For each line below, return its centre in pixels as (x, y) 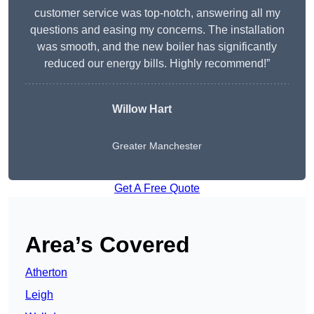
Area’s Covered (108, 245)
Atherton (46, 273)
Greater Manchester (157, 146)
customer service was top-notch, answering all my (157, 13)
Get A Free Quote (157, 189)
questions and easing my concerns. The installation (157, 30)
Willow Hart (142, 109)
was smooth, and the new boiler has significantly (157, 47)
